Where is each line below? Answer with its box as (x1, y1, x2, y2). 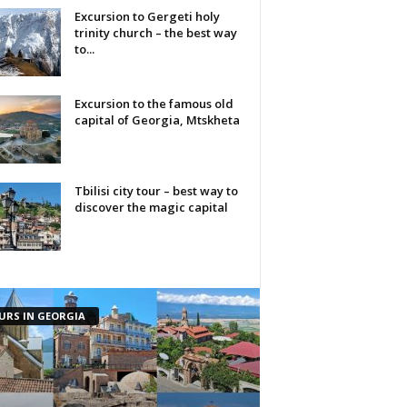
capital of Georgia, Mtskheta (74, 111, 240, 128)
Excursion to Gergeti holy (74, 7, 220, 25)
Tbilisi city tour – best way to (74, 182, 238, 199)
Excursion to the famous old (74, 94, 233, 112)
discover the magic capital (74, 198, 228, 215)
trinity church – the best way (74, 24, 237, 41)
